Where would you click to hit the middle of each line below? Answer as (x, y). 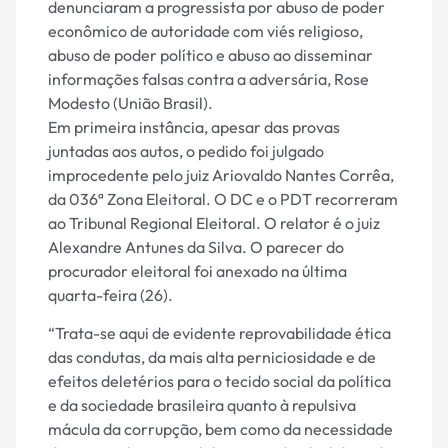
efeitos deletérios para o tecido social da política (219, 381)
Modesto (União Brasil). (130, 102)
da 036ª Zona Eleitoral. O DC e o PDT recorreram (223, 198)
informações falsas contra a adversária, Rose (208, 78)
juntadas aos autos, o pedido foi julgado (186, 150)
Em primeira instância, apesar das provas (194, 126)
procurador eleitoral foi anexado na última (197, 270)
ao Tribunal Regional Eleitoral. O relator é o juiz (214, 222)
